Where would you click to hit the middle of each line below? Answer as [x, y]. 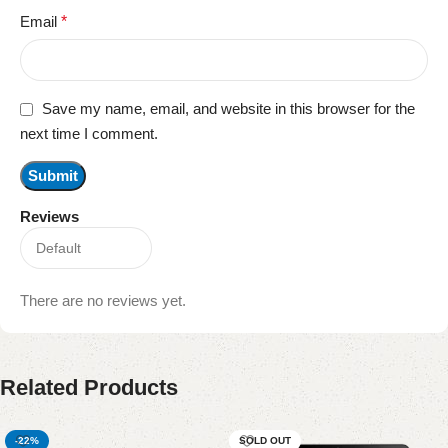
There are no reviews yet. [103, 301]
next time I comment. [89, 134]
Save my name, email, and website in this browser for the [228, 109]
